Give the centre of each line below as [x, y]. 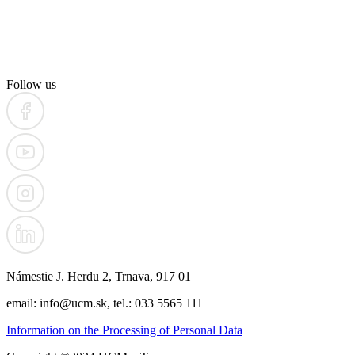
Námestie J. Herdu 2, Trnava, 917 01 [99, 277]
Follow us [31, 85]
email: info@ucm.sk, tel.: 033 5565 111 [105, 303]
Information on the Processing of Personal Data [124, 330]
